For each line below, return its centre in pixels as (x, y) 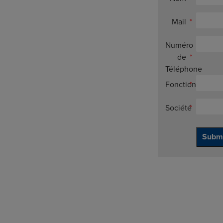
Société (178, 108)
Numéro (179, 45)
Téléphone (184, 69)
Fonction (181, 84)
